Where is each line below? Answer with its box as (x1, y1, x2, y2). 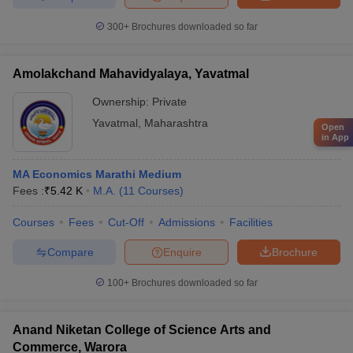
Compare (46, 245, 94, 258)
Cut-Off (108, 216, 144, 229)
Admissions (158, 216, 215, 229)
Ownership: (92, 95, 152, 108)
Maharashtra (144, 117, 208, 129)
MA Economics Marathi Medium (13, 168, 181, 180)
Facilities (229, 216, 273, 229)
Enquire (163, 245, 202, 258)
